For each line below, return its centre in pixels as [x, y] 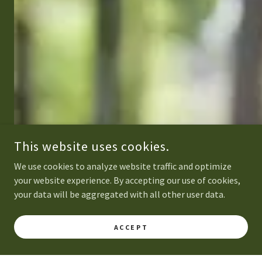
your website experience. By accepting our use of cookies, [127, 180]
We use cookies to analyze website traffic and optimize [123, 166]
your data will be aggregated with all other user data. [120, 194]
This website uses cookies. [92, 146]
